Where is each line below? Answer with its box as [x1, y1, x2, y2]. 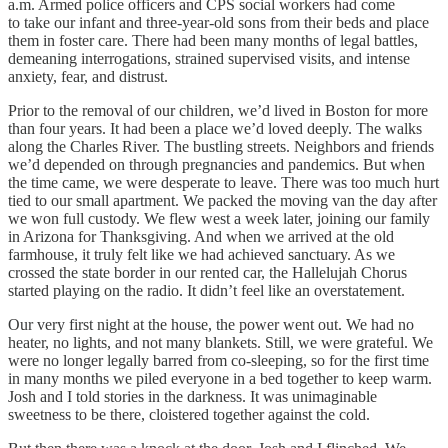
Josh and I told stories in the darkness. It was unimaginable [8, 387, 377, 405]
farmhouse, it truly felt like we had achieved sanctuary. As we [8, 245, 395, 263]
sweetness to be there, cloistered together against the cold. [8, 405, 370, 423]
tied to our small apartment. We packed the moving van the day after [8, 191, 437, 209]
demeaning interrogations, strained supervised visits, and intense [8, 49, 410, 67]
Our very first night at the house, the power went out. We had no [8, 315, 414, 333]
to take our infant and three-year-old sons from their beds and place [8, 13, 429, 31]
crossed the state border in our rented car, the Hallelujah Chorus [8, 263, 407, 281]
